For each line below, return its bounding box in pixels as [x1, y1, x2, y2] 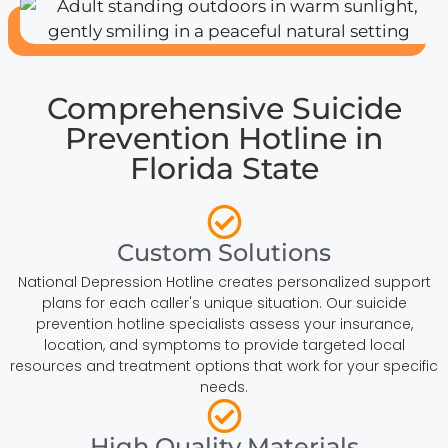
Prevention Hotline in [65, 119, 383, 157]
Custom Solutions [117, 237, 331, 267]
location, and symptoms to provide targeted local [43, 334, 405, 355]
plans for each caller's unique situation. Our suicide [41, 292, 407, 313]
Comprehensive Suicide [46, 89, 402, 127]
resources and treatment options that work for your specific [10, 355, 438, 376]
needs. [200, 376, 248, 397]
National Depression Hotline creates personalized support [17, 271, 431, 292]
